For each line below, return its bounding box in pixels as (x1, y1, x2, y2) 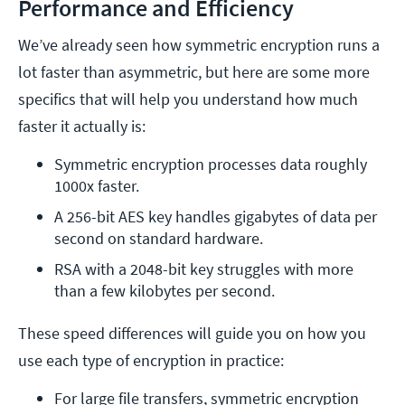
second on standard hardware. (54, 228, 263, 250)
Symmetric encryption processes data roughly (54, 154, 367, 175)
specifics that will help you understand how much (18, 89, 358, 110)
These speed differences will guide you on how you (18, 323, 366, 344)
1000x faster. (54, 175, 139, 197)
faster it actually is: (18, 116, 146, 137)
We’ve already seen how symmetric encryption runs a (18, 34, 380, 56)
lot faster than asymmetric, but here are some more (18, 61, 370, 83)
